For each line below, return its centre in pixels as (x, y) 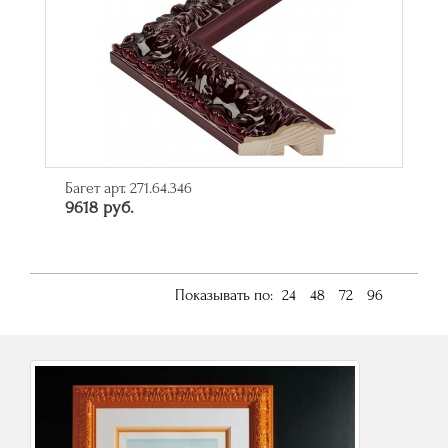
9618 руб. (99, 208)
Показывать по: (224, 295)
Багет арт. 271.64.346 (128, 188)
